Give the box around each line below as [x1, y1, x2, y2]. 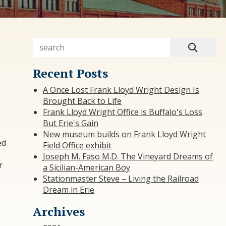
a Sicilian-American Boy [42, 161, 130, 173]
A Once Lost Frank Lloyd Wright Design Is [42, 84, 199, 95]
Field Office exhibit [42, 139, 111, 151]
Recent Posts [32, 65, 108, 81]
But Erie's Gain [42, 117, 98, 129]
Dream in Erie [42, 184, 94, 195]
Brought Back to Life [42, 95, 122, 106]
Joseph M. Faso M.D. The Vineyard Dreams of [42, 150, 213, 162]
